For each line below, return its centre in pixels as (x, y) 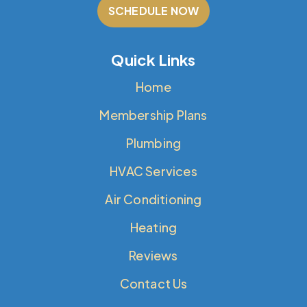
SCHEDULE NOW (153, 11)
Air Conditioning (153, 199)
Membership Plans (153, 115)
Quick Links (153, 60)
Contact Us (153, 284)
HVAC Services (153, 171)
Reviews (153, 256)
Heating (153, 228)
